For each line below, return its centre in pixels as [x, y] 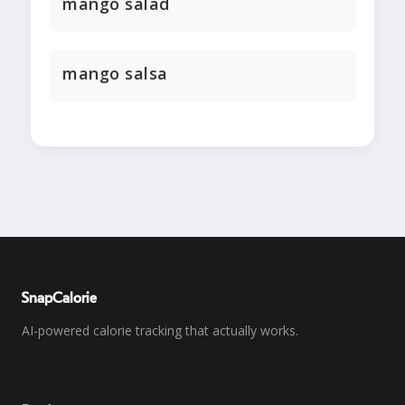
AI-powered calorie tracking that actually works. [160, 331]
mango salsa [115, 74]
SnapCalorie [59, 299]
